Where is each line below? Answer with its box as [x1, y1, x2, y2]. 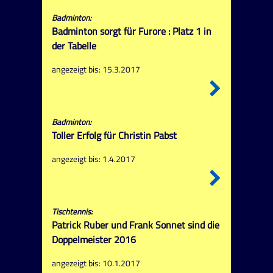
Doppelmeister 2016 [51, 232, 136, 247]
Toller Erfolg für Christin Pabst [51, 128, 177, 143]
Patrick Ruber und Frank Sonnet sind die [51, 218, 219, 233]
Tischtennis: [51, 205, 93, 218]
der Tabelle [51, 38, 96, 53]
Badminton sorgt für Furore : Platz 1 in [51, 23, 211, 38]
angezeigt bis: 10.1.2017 [51, 257, 140, 271]
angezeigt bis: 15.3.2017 [51, 62, 140, 76]
